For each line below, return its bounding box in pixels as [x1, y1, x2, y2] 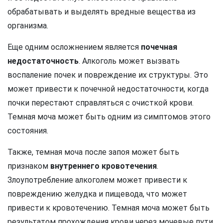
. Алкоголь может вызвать [79, 56, 180, 66]
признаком [7, 161, 50, 171]
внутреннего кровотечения [50, 161, 157, 171]
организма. [7, 20, 48, 30]
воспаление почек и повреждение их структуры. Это [7, 70, 208, 80]
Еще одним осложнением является [7, 42, 141, 52]
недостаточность [7, 56, 79, 66]
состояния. [7, 125, 48, 135]
